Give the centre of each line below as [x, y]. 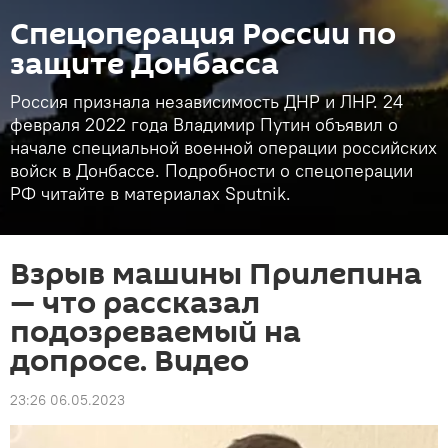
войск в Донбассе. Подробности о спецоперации [211, 170]
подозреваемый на [155, 332]
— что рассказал [135, 303]
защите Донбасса [144, 64]
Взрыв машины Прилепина [216, 274]
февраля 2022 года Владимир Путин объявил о [204, 124]
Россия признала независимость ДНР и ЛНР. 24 [206, 101]
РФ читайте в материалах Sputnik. [150, 193]
